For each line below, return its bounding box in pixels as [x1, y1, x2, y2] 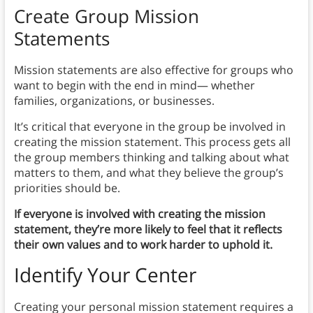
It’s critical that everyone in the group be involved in [13, 119, 286, 135]
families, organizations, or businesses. [13, 93, 214, 109]
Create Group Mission [13, 3, 199, 29]
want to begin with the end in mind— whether [13, 78, 255, 94]
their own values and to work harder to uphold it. [13, 237, 272, 253]
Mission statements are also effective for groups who [13, 62, 293, 78]
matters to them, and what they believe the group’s [13, 165, 284, 181]
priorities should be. [13, 180, 123, 196]
